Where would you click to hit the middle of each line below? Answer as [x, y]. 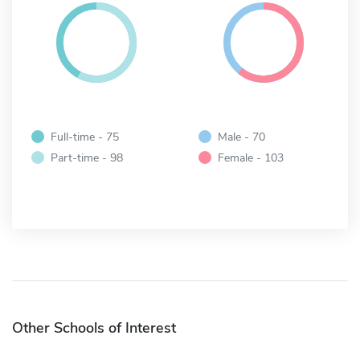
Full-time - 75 [85, 136]
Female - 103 [251, 157]
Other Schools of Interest [94, 327]
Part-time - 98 [87, 157]
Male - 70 [241, 136]
